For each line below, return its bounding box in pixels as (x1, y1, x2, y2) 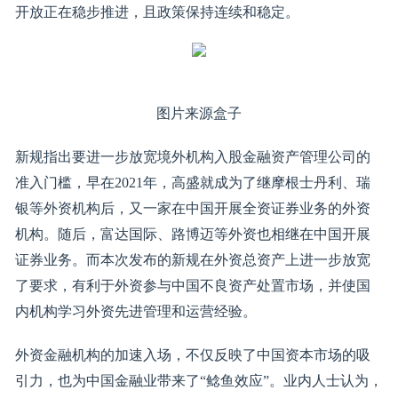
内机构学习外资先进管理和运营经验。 (14, 304, 257, 319)
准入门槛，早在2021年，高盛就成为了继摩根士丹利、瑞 (14, 175, 370, 190)
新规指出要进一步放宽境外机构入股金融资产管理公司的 (14, 149, 370, 164)
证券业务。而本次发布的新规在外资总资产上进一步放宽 (14, 252, 370, 267)
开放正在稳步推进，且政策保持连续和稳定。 (14, 4, 299, 20)
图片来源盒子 (155, 106, 242, 121)
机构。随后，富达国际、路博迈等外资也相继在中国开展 (14, 227, 370, 242)
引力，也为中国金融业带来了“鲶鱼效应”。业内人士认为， (14, 373, 383, 388)
